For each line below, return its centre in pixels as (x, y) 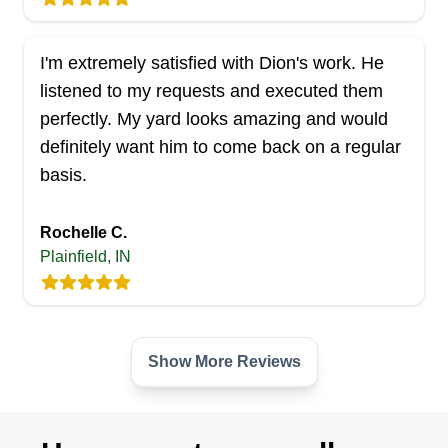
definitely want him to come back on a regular (220, 147)
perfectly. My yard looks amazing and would (214, 119)
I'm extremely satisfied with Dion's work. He (212, 63)
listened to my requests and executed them (211, 91)
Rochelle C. (83, 232)
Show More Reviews (224, 361)
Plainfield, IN (85, 256)
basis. (63, 175)
